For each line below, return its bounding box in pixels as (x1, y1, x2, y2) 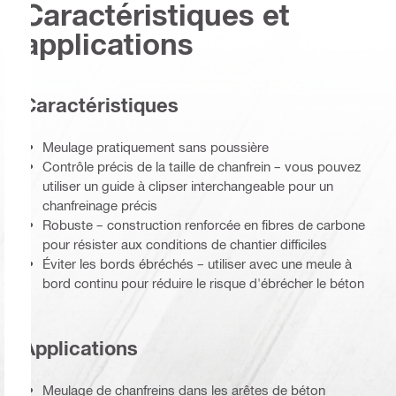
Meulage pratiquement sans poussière (42, 138, 269, 155)
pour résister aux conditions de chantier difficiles (42, 235, 327, 252)
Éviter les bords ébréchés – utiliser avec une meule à (42, 255, 352, 271)
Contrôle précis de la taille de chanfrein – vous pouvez (42, 157, 361, 174)
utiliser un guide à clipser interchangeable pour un (42, 177, 333, 194)
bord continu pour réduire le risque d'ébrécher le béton (42, 274, 364, 291)
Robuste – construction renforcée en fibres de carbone (42, 216, 365, 232)
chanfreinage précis (42, 196, 157, 213)
